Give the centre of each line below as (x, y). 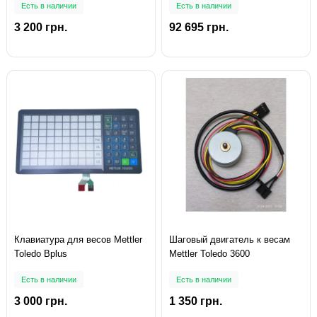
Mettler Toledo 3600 (209, 254)
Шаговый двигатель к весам (230, 240)
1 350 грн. (196, 301)
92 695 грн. (199, 28)
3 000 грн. (41, 301)
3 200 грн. (41, 28)
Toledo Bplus (41, 254)
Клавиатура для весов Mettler (78, 240)
